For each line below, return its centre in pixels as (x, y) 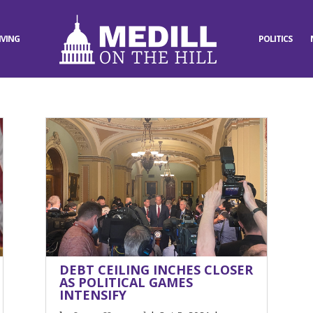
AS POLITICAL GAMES (126, 282)
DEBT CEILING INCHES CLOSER (156, 270)
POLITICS (276, 39)
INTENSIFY (93, 295)
